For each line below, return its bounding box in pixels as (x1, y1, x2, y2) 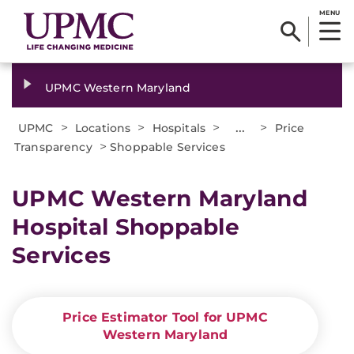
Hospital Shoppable (12, 213, 240, 240)
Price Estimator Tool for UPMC (62, 310, 268, 325)
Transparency (14, 140, 92, 154)
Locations (75, 121, 131, 135)
